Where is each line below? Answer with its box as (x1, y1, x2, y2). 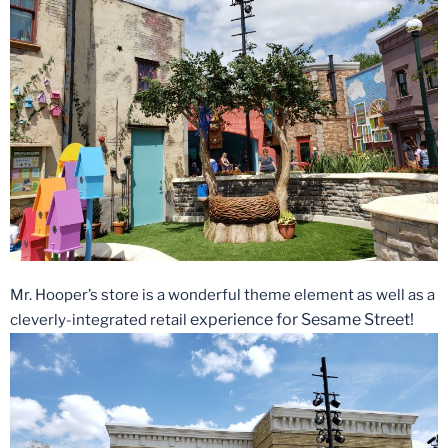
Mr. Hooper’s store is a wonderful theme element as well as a (10, 286, 435, 305)
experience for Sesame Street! (190, 310, 414, 330)
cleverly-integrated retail (10, 311, 190, 330)
